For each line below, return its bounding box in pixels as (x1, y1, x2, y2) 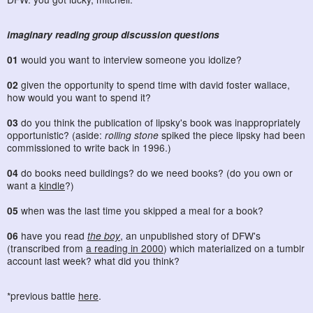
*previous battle (7, 288, 78, 303)
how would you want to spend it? (7, 89, 151, 104)
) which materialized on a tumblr (163, 240, 305, 255)
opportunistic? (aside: (7, 127, 105, 142)
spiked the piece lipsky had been (159, 127, 305, 142)
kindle (39, 177, 65, 192)
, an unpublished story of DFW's (120, 228, 261, 242)
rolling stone (105, 127, 159, 142)
